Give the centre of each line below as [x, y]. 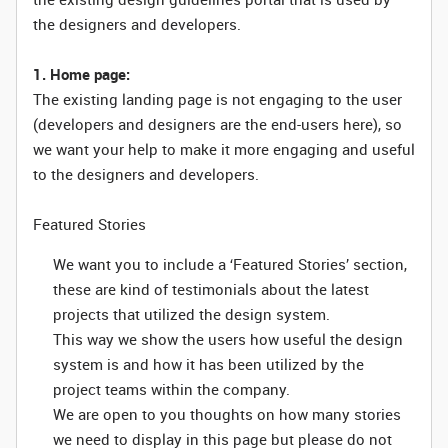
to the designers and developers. [146, 174]
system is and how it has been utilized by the [208, 364]
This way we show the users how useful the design [228, 339]
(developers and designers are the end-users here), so [217, 124]
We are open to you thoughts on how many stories [227, 414]
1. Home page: [81, 74]
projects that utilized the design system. [191, 314]
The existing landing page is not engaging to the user [217, 99]
